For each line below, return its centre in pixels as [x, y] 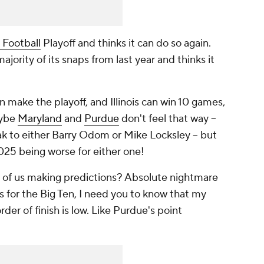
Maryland [40, 119]
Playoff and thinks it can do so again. [126, 44]
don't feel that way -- [168, 119]
